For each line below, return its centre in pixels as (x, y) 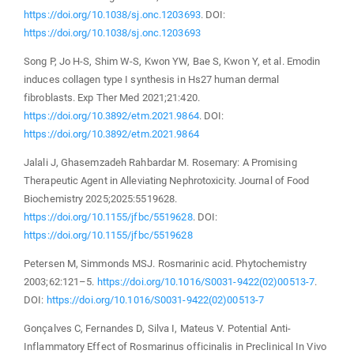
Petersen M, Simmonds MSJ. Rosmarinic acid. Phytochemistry (165, 263)
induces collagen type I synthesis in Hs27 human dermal (152, 79)
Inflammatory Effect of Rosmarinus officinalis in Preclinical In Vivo (175, 346)
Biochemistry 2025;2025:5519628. (101, 198)
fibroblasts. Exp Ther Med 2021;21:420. (112, 97)
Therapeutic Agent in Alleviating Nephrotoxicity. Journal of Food (167, 180)
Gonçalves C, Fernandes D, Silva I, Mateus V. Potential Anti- (158, 328)
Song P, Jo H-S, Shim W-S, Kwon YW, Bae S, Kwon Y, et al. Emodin (172, 61)
